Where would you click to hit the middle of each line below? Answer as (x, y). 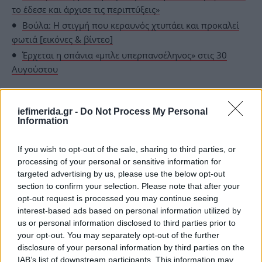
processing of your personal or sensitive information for (119, 161)
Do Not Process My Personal (144, 111)
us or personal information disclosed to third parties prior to (127, 223)
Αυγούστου (35, 69)
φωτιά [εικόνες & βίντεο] (62, 39)
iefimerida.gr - (49, 111)
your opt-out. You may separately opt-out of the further (118, 235)
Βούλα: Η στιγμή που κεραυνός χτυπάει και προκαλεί (131, 25)
